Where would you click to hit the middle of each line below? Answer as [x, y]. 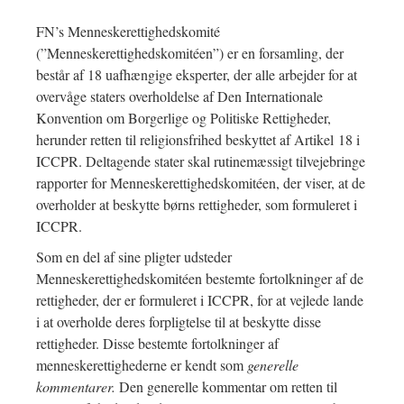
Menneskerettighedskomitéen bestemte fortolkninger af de [200, 279]
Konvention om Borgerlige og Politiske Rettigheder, [184, 118]
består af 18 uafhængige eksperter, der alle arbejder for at [197, 75]
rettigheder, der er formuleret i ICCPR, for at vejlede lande [200, 300]
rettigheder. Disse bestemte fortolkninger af [157, 344]
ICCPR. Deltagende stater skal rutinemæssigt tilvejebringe [201, 161]
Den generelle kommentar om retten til [228, 387]
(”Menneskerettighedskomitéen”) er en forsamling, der [190, 53]
